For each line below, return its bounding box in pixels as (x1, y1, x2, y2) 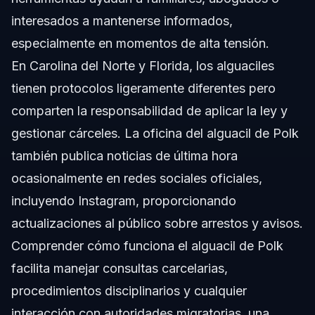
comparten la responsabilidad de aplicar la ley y (11, 103, 288, 119)
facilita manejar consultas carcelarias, (11, 261, 228, 276)
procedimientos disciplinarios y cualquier (11, 283, 247, 299)
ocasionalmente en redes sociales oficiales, (11, 171, 262, 186)
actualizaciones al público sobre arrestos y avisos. (11, 216, 303, 231)
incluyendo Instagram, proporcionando (11, 193, 236, 209)
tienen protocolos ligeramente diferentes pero (11, 81, 276, 96)
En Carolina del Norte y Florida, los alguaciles (11, 58, 274, 74)
